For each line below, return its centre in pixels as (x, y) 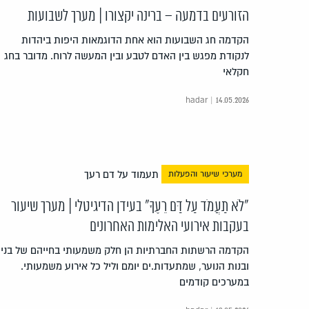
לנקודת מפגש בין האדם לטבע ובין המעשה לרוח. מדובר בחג (127, 56)
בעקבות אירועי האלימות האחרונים (169, 227)
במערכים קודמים (214, 282)
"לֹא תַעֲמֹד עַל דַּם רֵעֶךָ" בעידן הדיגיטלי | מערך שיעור (130, 207)
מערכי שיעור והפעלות (205, 174)
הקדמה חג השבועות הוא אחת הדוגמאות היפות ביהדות (135, 40)
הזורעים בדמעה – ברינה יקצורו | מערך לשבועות (138, 16)
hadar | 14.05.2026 (217, 100)
